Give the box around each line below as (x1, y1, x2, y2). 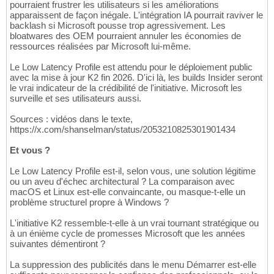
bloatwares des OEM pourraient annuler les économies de (10, 31, 241, 42)
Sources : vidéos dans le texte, (10, 114, 133, 125)
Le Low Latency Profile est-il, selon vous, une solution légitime (10, 166, 256, 177)
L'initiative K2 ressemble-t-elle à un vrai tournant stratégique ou (10, 218, 259, 229)
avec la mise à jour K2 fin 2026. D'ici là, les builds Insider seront (10, 72, 262, 83)
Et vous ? (10, 145, 50, 156)
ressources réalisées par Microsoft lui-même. (10, 41, 191, 52)
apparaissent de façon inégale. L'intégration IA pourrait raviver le (10, 10, 263, 21)
